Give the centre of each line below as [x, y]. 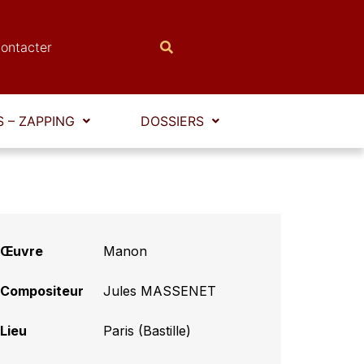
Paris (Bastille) [147, 330]
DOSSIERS [172, 121]
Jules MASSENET [160, 290]
